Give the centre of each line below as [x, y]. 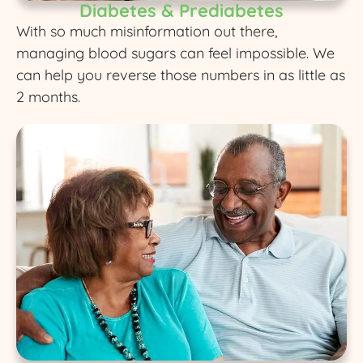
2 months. [48, 97]
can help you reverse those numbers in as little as [181, 75]
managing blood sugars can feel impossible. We [175, 53]
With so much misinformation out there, [147, 32]
